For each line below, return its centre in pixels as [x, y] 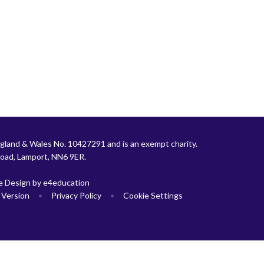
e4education [66, 182]
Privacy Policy [76, 195]
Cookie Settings [153, 195]
